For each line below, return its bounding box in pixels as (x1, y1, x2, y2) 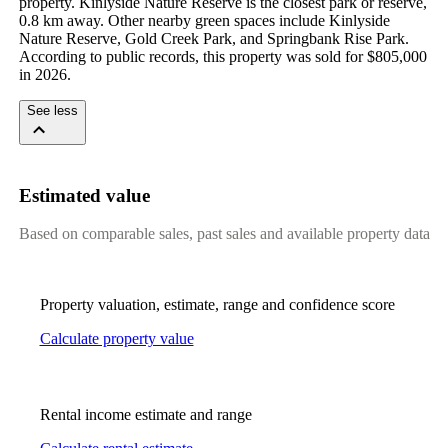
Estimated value (18, 184, 150, 206)
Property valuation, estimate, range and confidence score (39, 296, 395, 314)
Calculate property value (39, 330, 194, 348)
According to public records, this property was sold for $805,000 (18, 47, 427, 65)
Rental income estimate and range (39, 406, 252, 424)
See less (26, 102, 78, 118)
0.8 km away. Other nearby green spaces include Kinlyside (18, 11, 390, 29)
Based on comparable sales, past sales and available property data (18, 225, 430, 243)
